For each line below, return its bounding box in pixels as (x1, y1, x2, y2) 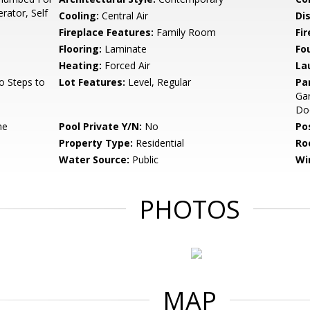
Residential (133, 136, 185, 149)
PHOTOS (139, 192, 240, 226)
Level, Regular (125, 75, 192, 89)
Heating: (59, 59, 102, 72)
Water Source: (59, 153, 130, 166)
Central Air (99, 9, 149, 22)
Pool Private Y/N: (59, 120, 143, 133)
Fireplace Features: (59, 26, 154, 39)
